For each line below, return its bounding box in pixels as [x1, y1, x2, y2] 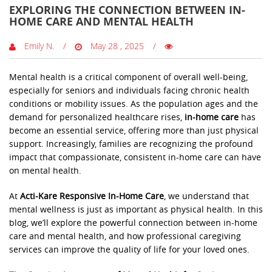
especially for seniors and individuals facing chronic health [9, 86, 250, 97]
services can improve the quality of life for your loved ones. [9, 245, 250, 256]
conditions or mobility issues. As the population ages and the [9, 99, 258, 110]
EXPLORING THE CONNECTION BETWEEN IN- [9, 2, 245, 18]
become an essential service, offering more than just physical [9, 126, 259, 137]
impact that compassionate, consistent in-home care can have [9, 152, 261, 163]
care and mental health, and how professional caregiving [9, 231, 241, 242]
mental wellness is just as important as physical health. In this [9, 205, 263, 216]
